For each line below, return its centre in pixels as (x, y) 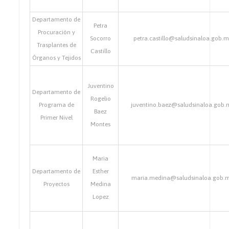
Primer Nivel (56, 118)
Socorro (101, 38)
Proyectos (56, 184)
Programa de (56, 105)
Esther (100, 171)
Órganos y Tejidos (56, 58)
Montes (101, 124)
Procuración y (56, 32)
